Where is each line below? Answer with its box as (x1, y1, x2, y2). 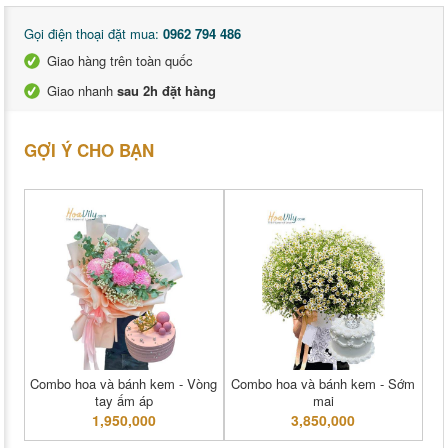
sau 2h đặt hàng (117, 81, 216, 101)
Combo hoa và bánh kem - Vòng (30, 374, 218, 394)
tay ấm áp (94, 391, 153, 411)
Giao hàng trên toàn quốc (47, 51, 193, 71)
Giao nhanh (47, 81, 117, 101)
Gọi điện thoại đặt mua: (24, 24, 163, 44)
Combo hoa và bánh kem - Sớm (231, 374, 416, 394)
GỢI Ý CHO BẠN (24, 138, 154, 163)
